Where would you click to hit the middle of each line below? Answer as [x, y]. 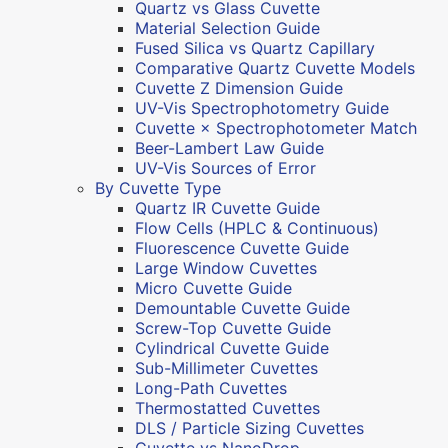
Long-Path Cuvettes [211, 387]
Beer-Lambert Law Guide [229, 147]
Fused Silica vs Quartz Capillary [255, 47]
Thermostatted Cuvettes [227, 407]
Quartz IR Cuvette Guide [227, 207]
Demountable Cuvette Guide [242, 307]
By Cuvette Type [158, 187]
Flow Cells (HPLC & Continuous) [257, 227]
